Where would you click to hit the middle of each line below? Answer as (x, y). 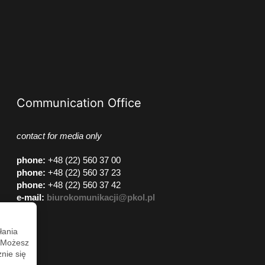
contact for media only (59, 136)
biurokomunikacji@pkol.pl (101, 197)
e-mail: (30, 197)
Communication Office (79, 103)
